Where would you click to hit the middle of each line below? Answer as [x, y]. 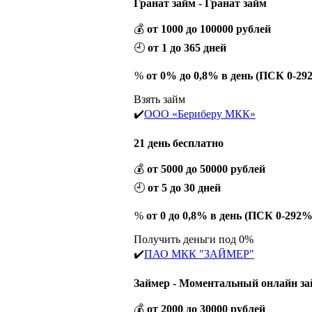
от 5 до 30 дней [184, 187]
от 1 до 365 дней [187, 47]
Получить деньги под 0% [194, 239]
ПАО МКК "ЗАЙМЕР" [199, 253]
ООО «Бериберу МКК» [200, 114]
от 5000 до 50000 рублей [206, 169]
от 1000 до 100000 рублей [209, 29]
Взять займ [159, 99]
